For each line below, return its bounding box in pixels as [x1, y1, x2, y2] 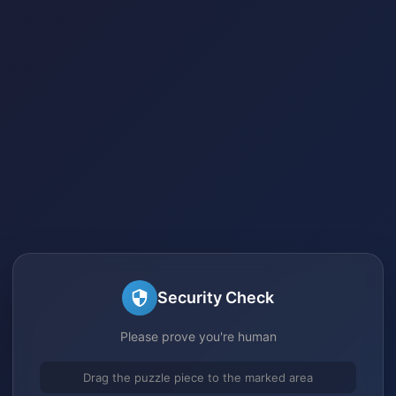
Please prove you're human [119, 328, 277, 344]
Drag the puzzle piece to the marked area [83, 369, 313, 385]
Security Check [157, 288, 274, 307]
